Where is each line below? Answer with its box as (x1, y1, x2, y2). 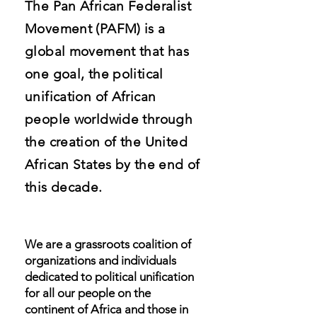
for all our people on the (25, 286, 151, 300)
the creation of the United (25, 134, 188, 150)
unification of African (25, 88, 156, 105)
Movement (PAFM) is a (25, 21, 166, 37)
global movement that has (25, 43, 190, 59)
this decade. (25, 179, 103, 195)
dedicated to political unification (25, 270, 194, 284)
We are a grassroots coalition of (25, 237, 191, 251)
